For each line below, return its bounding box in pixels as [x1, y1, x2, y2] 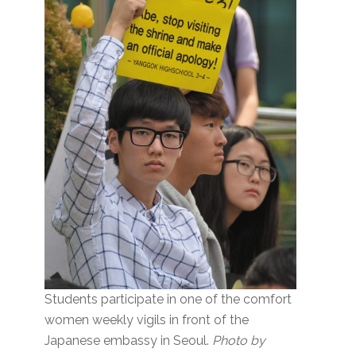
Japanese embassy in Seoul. [44, 333, 212, 349]
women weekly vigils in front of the [44, 312, 249, 328]
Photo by [211, 333, 265, 349]
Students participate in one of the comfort [44, 292, 292, 308]
